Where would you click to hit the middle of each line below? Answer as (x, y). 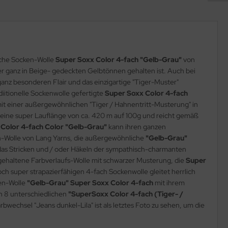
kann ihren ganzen (137, 126)
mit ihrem (170, 182)
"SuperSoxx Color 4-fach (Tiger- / (126, 194)
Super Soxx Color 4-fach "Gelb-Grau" (119, 59)
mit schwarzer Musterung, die (139, 160)
